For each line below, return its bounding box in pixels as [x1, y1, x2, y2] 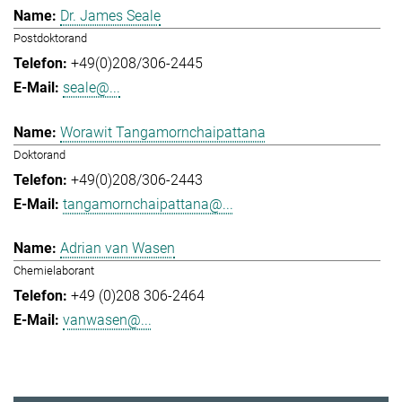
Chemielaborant [13, 264, 94, 278]
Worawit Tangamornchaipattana [60, 123, 266, 141]
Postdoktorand [13, 31, 87, 46]
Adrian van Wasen [60, 240, 175, 258]
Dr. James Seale [60, 7, 161, 25]
